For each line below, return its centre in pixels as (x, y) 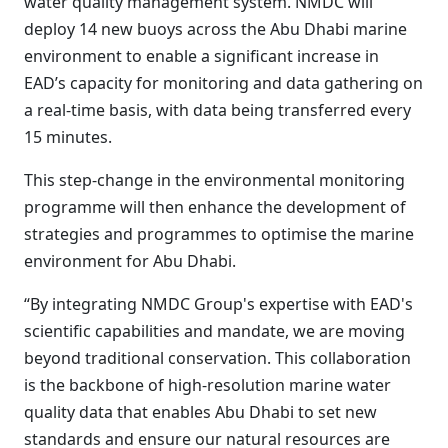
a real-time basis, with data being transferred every (217, 110)
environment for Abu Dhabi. (130, 261)
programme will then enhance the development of (215, 207)
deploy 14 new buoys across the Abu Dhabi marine (215, 29)
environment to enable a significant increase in (201, 56)
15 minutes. (68, 137)
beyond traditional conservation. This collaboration (217, 358)
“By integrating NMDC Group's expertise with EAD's (218, 304)
